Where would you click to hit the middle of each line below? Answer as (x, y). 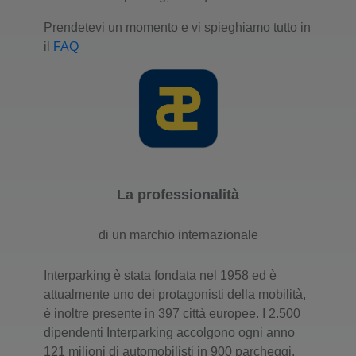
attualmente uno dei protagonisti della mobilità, (175, 294)
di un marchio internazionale (178, 234)
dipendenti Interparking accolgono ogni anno (169, 332)
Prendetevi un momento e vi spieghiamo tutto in (177, 27)
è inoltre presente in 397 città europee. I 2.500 (172, 313)
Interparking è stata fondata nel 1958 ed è (160, 275)
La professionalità (178, 194)
